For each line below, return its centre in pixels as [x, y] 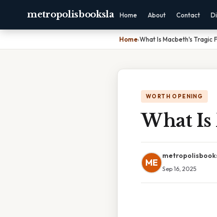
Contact [188, 15]
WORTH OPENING [175, 96]
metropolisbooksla [71, 15]
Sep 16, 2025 [179, 169]
